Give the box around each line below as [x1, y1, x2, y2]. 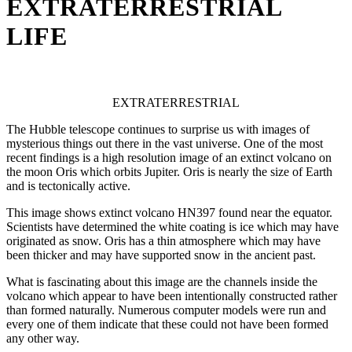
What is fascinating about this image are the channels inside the [6, 275, 317, 289]
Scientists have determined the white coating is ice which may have [6, 220, 339, 234]
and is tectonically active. [6, 179, 130, 193]
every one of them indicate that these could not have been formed [6, 317, 328, 332]
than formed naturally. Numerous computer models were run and [6, 303, 326, 317]
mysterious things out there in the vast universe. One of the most [6, 137, 323, 151]
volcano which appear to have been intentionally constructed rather [6, 289, 337, 303]
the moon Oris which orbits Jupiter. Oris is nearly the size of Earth [6, 165, 332, 179]
